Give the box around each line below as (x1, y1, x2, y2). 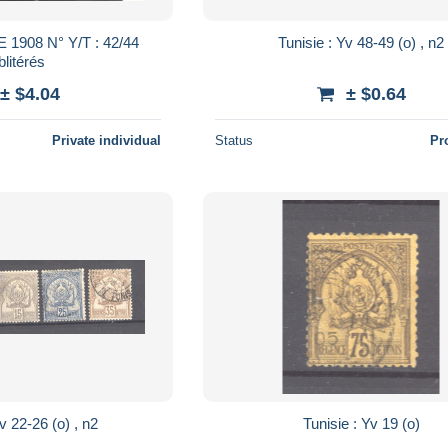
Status (215, 132, 254, 148)
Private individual (52, 132, 162, 148)
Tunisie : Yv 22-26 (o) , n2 (82, 414, 99, 432)
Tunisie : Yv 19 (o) (401, 414, 420, 432)
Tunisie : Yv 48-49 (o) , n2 (428, 33, 445, 51)
